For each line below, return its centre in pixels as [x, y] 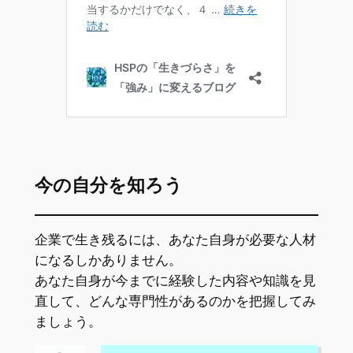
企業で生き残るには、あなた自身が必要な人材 [175, 240]
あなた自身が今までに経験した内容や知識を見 [175, 281]
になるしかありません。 [108, 260]
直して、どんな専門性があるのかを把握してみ [175, 301]
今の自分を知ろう [108, 186]
